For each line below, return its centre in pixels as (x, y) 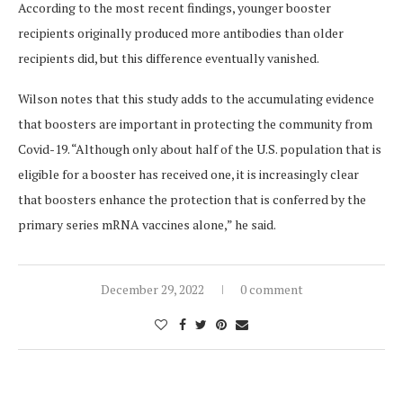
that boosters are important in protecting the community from (195, 124)
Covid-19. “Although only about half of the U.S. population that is (200, 149)
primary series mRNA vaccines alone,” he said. (147, 225)
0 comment (271, 290)
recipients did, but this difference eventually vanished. (169, 58)
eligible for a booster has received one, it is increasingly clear (188, 175)
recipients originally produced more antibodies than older (181, 33)
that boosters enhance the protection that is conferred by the (192, 200)
